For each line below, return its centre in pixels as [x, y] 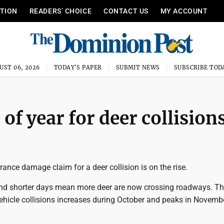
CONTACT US [126, 11]
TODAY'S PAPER [78, 67]
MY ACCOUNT [184, 11]
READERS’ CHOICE [60, 11]
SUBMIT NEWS [138, 67]
